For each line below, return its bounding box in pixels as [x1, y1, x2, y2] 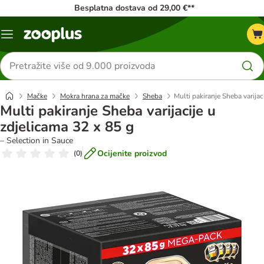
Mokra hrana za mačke [60, 91, 130, 101]
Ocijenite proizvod [97, 147, 167, 159]
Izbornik [6, 32, 36, 44]
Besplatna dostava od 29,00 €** [74, 2, 194, 14]
